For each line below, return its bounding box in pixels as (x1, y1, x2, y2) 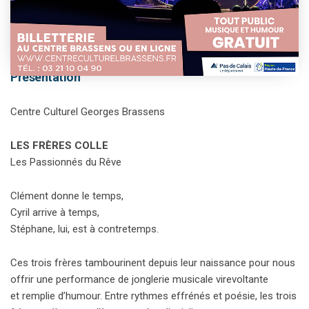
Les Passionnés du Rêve (10, 156, 121, 169)
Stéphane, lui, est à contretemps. (10, 223, 159, 236)
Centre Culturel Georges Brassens (10, 106, 165, 119)
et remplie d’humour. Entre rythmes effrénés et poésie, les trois (10, 290, 297, 303)
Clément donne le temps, (10, 190, 123, 203)
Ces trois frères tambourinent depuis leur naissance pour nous (10, 257, 295, 270)
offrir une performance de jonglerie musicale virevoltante (10, 273, 268, 286)
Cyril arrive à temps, (10, 206, 99, 219)
